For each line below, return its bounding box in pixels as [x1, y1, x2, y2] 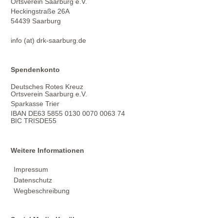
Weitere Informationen [11, 146, 85, 154]
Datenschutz [14, 176, 53, 184]
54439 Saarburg [11, 17, 61, 25]
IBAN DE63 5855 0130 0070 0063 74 [11, 109, 126, 117]
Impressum [14, 165, 49, 173]
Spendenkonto [11, 66, 60, 73]
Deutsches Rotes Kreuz [11, 83, 84, 91]
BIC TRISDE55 [11, 117, 57, 125]
